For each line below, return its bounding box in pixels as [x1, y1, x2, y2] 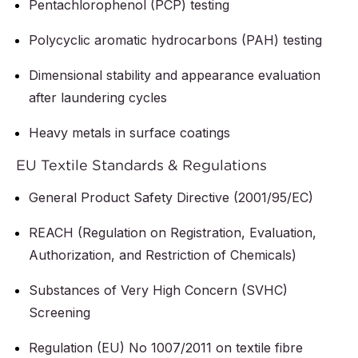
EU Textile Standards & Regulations [16, 156, 267, 175]
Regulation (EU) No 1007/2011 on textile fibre [29, 340, 303, 356]
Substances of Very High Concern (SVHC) [29, 282, 288, 299]
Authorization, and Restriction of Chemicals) [29, 247, 296, 264]
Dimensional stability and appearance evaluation [29, 67, 320, 84]
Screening [29, 304, 90, 321]
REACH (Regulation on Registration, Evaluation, [29, 225, 316, 241]
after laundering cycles [29, 89, 167, 106]
